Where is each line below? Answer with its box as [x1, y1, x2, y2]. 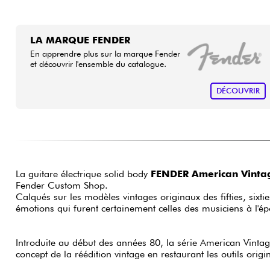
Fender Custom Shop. [15, 180, 108, 192]
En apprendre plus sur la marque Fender [30, 48, 180, 58]
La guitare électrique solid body [15, 168, 151, 180]
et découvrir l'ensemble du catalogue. [30, 58, 166, 69]
